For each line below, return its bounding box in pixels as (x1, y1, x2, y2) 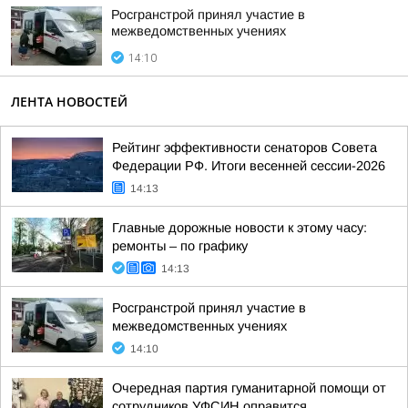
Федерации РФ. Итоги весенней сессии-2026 (112, 158, 385, 173)
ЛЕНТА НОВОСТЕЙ (11, 93, 127, 110)
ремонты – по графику (112, 239, 248, 253)
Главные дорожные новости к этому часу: (112, 220, 367, 235)
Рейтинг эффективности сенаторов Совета (112, 140, 377, 155)
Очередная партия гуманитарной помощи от (112, 381, 386, 395)
